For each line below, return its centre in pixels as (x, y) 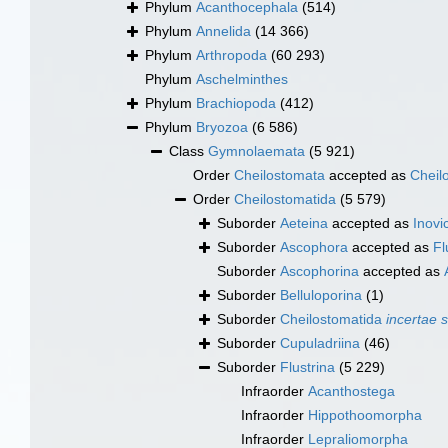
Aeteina (304, 223)
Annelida (223, 31)
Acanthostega (351, 391)
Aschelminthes (242, 79)
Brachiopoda (236, 103)
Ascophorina (319, 271)
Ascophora (314, 247)
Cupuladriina (320, 343)
